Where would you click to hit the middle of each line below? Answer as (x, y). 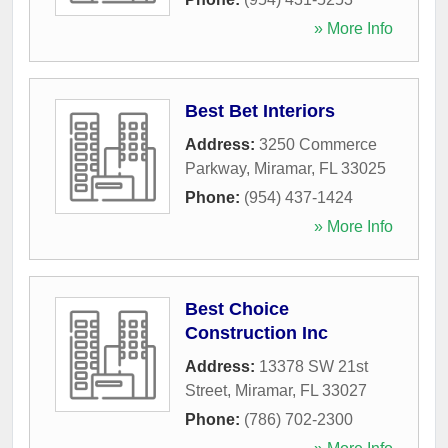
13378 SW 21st (313, 366)
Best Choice (237, 308)
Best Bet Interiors (260, 110)
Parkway (215, 168)
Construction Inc (256, 332)
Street (206, 390)
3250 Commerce (318, 144)
